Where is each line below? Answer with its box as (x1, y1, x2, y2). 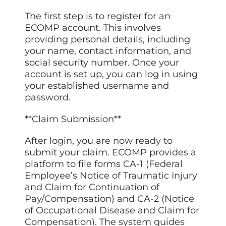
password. (25, 92, 71, 103)
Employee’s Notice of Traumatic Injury (25, 170, 198, 182)
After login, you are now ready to (25, 135, 173, 147)
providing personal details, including (25, 34, 191, 45)
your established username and (25, 80, 169, 92)
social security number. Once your (25, 57, 180, 69)
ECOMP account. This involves (25, 22, 161, 34)
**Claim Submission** (25, 114, 122, 125)
